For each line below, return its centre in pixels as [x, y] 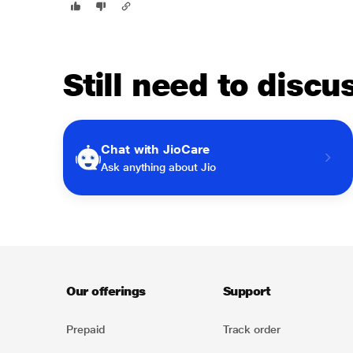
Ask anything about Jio [158, 167]
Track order [251, 329]
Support [247, 291]
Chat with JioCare [155, 149]
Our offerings [106, 291]
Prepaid [85, 329]
